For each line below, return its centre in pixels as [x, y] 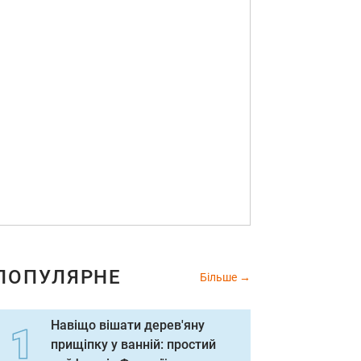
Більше [220, 277]
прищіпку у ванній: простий [133, 344]
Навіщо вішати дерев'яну [128, 325]
